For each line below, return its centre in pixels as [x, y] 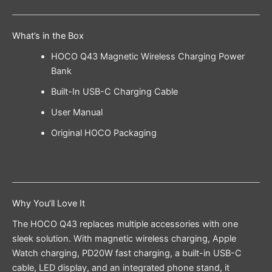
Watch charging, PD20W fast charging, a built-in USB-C [127, 253]
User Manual [76, 112]
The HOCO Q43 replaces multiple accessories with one [125, 224]
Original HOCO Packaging [104, 133]
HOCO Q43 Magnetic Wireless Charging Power [148, 56]
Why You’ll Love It [49, 203]
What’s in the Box [48, 36]
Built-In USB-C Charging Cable [114, 91]
